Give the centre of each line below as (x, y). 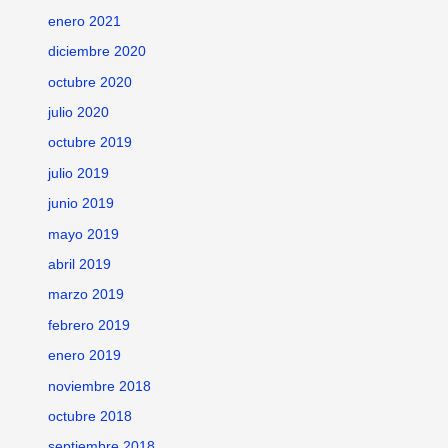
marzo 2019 (86, 295)
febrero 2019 (89, 325)
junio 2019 (81, 204)
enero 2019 (85, 356)
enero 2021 (85, 21)
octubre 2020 (90, 82)
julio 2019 (79, 173)
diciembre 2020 (97, 52)
